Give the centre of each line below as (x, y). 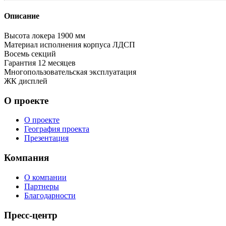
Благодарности (50, 195)
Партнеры (42, 186)
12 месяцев (57, 63)
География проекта (57, 129)
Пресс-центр (31, 215)
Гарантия (20, 63)
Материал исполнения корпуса (57, 44)
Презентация (46, 138)
